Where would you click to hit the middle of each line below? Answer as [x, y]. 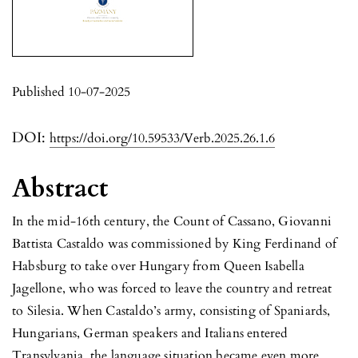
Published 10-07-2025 [71, 91]
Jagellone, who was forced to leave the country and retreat [172, 288]
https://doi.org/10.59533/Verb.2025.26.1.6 [162, 138]
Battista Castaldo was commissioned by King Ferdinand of [175, 243]
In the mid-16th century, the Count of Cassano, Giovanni [172, 221]
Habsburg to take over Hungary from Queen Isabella [158, 266]
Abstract [60, 188]
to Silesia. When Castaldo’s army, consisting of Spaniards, [171, 310]
